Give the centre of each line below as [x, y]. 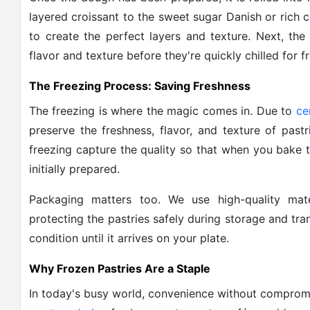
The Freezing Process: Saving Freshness [140, 86]
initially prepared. [74, 169]
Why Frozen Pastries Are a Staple [120, 268]
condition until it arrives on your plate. [129, 238]
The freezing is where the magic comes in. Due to [163, 111]
